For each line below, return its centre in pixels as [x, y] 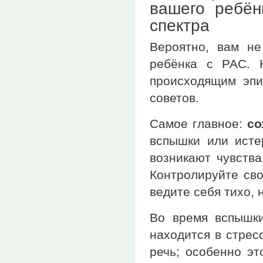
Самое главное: [199, 124]
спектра [180, 26]
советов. [174, 98]
